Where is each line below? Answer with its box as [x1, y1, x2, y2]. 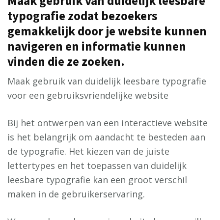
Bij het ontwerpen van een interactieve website [7, 117, 208, 129]
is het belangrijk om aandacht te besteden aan [7, 131, 205, 143]
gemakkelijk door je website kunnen [7, 23, 207, 39]
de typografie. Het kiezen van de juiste [7, 145, 169, 158]
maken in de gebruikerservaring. [7, 188, 145, 200]
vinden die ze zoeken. [7, 54, 125, 70]
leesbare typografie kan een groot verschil [7, 174, 187, 186]
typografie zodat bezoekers [7, 8, 157, 24]
